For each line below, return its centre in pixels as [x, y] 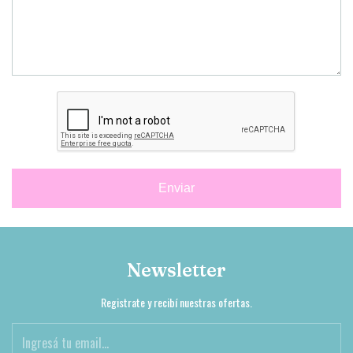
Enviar [176, 188]
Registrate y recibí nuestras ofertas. [176, 302]
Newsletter [176, 270]
